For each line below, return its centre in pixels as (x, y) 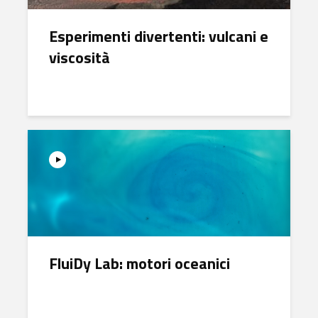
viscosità (79, 57)
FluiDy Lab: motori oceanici (139, 263)
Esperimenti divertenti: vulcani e (159, 36)
